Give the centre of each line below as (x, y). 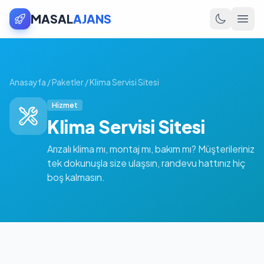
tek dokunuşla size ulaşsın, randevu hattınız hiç (146, 163)
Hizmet (65, 105)
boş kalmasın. (76, 177)
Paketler (68, 82)
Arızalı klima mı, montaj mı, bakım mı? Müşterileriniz (151, 149)
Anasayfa (28, 82)
